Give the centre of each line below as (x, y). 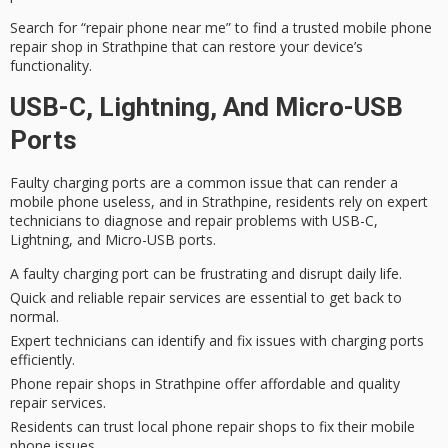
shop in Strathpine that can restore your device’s (205, 47)
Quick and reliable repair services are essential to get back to (206, 297)
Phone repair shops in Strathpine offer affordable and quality (205, 383)
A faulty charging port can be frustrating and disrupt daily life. (206, 273)
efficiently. (42, 359)
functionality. (51, 66)
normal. (34, 316)
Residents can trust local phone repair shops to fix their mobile (212, 426)
